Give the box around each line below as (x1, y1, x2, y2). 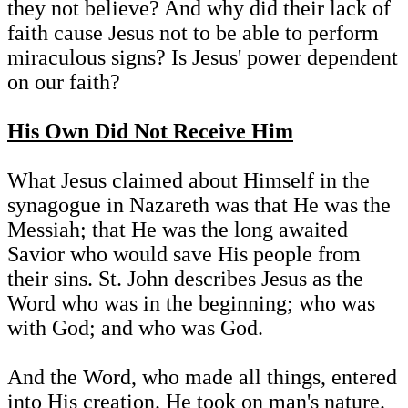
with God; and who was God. (7, 316, 263, 341)
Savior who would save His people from (7, 242, 361, 267)
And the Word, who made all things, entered (7, 365, 397, 390)
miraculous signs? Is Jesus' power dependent (7, 46, 398, 70)
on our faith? (7, 70, 120, 95)
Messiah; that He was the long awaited (7, 218, 348, 242)
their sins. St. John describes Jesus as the (7, 267, 363, 291)
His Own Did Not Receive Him (7, 119, 293, 144)
